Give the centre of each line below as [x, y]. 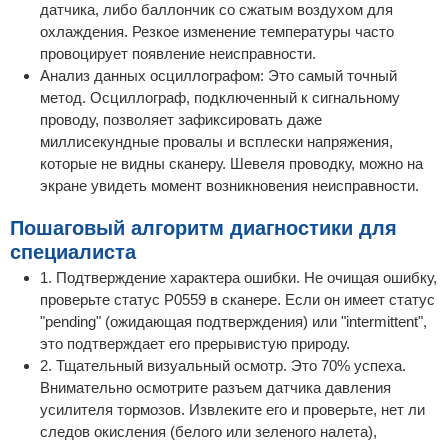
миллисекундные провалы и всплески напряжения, [216, 141]
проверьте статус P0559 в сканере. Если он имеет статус [237, 300]
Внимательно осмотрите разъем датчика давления [215, 388]
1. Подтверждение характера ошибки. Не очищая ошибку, [238, 278]
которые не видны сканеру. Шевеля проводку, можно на [231, 163]
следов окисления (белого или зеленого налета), [208, 432]
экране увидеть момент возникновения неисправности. [229, 185]
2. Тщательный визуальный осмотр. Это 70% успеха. [223, 366]
